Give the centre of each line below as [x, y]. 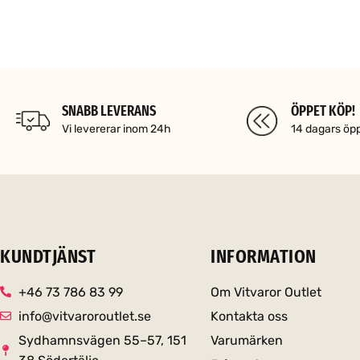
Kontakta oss [250, 316]
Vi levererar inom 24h [116, 129]
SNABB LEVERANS [108, 110]
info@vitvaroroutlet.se [84, 316]
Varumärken [247, 340]
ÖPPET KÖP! [323, 110]
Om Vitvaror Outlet [266, 292]
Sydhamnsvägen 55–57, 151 [102, 340]
